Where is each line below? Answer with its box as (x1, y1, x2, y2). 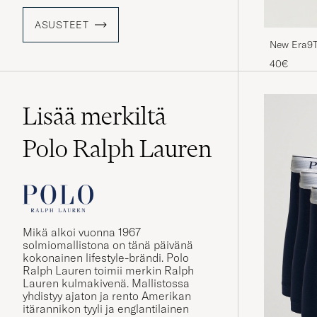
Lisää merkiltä (23, 101, 166, 132)
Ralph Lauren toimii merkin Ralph (23, 263, 194, 278)
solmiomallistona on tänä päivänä (23, 238, 193, 253)
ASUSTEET (35, 18, 89, 32)
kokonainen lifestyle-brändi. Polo (23, 250, 189, 265)
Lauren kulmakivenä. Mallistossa (23, 276, 190, 291)
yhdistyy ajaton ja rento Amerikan (23, 289, 191, 304)
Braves (270, 52, 299, 65)
